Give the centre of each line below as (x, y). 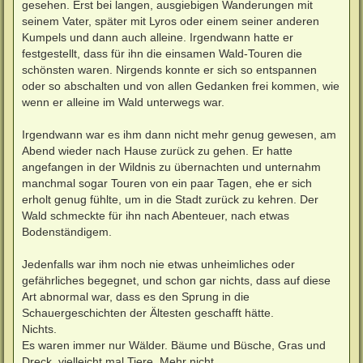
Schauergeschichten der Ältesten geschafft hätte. (148, 312)
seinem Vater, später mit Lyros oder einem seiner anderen (171, 21)
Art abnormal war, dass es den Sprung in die (136, 296)
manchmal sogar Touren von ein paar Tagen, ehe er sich (167, 183)
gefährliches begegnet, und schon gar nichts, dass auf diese (176, 280)
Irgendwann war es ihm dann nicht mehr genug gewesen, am (179, 134)
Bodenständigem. (67, 231)
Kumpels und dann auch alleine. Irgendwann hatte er (158, 37)
